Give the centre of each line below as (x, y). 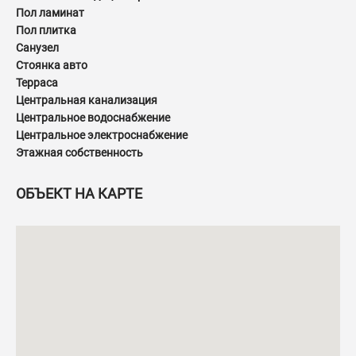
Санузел (37, 48)
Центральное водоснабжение (93, 118)
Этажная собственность (79, 153)
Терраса (37, 83)
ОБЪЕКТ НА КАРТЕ (79, 194)
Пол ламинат (50, 13)
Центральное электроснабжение (102, 135)
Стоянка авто (52, 66)
